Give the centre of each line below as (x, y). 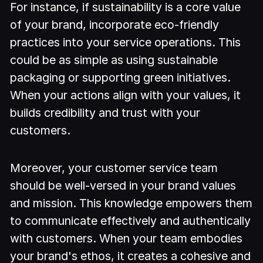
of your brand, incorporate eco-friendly (115, 24)
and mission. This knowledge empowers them (131, 203)
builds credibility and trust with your (105, 112)
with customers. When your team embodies (127, 239)
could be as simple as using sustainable (114, 60)
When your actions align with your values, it (126, 95)
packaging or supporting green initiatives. (121, 77)
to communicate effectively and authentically (131, 221)
